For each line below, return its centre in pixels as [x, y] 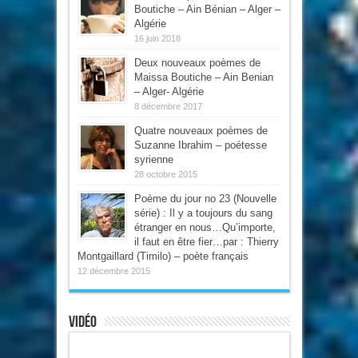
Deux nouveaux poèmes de [197, 62]
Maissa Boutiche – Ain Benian [203, 77]
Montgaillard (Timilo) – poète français [163, 256]
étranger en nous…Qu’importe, [205, 227]
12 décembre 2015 [113, 270]
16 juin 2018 [157, 38]
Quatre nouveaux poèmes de [201, 130]
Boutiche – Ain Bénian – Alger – [207, 9]
